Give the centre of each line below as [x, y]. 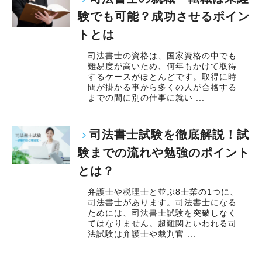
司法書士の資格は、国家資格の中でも [162, 55]
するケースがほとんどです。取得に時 [162, 76]
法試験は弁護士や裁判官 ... [142, 234]
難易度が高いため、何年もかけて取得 [162, 66]
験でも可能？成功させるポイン [164, 16]
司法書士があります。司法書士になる [162, 203]
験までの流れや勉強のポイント [164, 153]
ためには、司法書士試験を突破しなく [162, 213]
